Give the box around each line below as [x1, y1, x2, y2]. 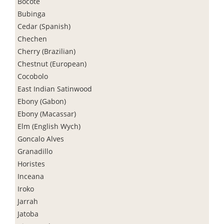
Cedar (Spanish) [17, 21, 70, 31]
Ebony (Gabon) [17, 96, 66, 106]
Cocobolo [17, 71, 48, 81]
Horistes [17, 158, 45, 168]
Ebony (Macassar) [17, 108, 76, 118]
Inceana [17, 171, 44, 181]
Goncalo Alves [17, 133, 64, 143]
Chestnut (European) [17, 58, 86, 68]
